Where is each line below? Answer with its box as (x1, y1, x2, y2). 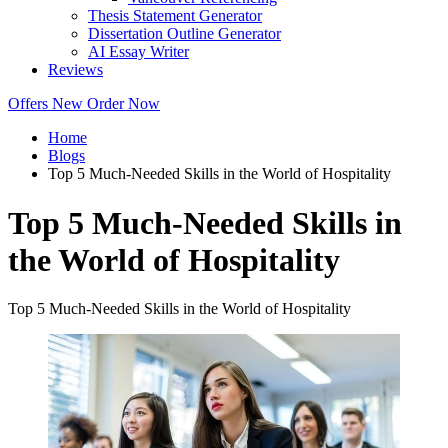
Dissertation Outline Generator (88, 25, 281, 43)
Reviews (48, 61, 103, 79)
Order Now (87, 95, 160, 113)
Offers (8, 95, 52, 113)
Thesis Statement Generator (88, 7, 262, 25)
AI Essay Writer (88, 43, 189, 61)
